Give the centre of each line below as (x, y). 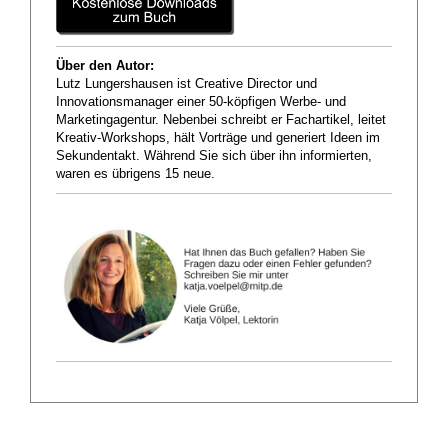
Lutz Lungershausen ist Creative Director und (186, 84)
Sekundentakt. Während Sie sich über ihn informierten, (214, 156)
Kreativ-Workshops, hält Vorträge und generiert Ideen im (218, 138)
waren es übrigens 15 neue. (135, 174)
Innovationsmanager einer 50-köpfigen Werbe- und (201, 102)
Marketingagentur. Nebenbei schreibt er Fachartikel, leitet (221, 120)
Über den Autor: (105, 66)
